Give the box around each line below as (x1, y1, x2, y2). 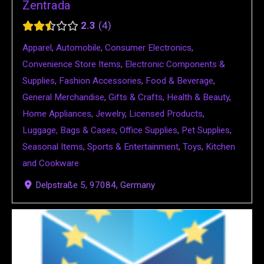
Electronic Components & (125, 59, 225, 70)
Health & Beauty (167, 92, 229, 103)
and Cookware (22, 158, 79, 169)
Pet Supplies (181, 125, 230, 136)
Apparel (22, 42, 52, 54)
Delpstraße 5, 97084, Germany (35, 179, 156, 190)
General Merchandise (22, 92, 104, 103)
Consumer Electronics (105, 42, 192, 54)
